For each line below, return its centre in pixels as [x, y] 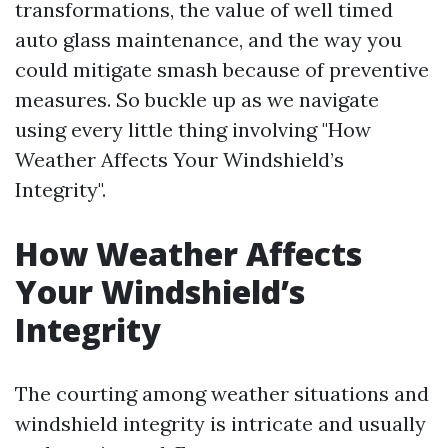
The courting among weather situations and [222, 393]
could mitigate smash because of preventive [222, 69]
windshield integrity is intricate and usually [220, 423]
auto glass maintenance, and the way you [208, 39]
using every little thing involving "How [193, 129]
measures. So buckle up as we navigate [197, 99]
